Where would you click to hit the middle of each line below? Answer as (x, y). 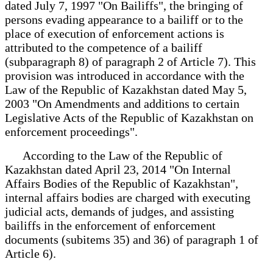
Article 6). (30, 253)
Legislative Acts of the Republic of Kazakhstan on (129, 117)
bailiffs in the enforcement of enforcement (110, 225)
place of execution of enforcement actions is (115, 33)
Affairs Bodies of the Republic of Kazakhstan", (122, 183)
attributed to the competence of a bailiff (104, 47)
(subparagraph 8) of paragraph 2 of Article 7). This (130, 61)
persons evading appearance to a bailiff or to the (124, 19)
